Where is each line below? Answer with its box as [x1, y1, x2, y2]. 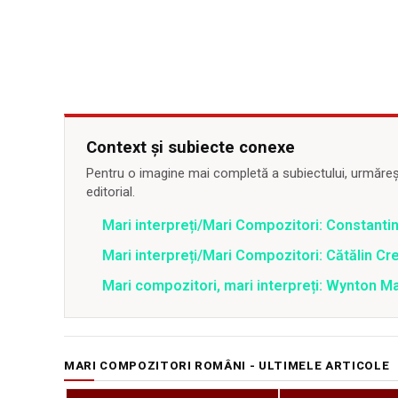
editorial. [86, 184, 135, 201]
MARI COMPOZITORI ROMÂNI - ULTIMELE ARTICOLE [64, 359, 390, 373]
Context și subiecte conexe [86, 138, 295, 157]
